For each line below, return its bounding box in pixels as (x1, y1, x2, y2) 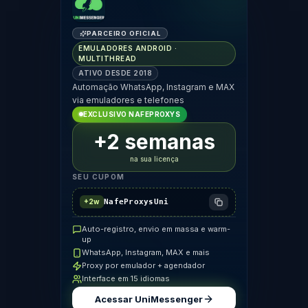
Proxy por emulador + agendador (82, 260, 205, 270)
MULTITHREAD (78, 54, 137, 63)
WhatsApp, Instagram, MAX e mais (82, 247, 210, 257)
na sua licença (129, 154, 179, 163)
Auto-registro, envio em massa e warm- (82, 223, 230, 234)
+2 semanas (93, 129, 215, 154)
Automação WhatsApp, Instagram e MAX (72, 81, 234, 92)
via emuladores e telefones (72, 94, 184, 105)
